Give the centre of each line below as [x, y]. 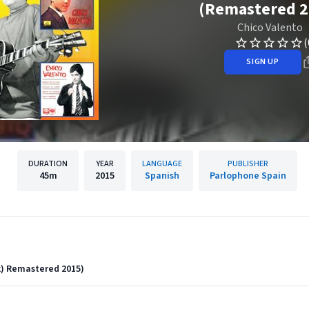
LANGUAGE [162, 164]
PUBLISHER [248, 164]
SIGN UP [263, 62]
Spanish [162, 176]
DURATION [48, 164]
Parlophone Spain [248, 176]
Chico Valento [270, 28]
